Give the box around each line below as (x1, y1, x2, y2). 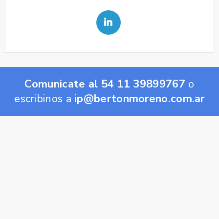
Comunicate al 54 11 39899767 (24, 76, 185, 91)
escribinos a (14, 91, 75, 106)
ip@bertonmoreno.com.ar (74, 91, 205, 106)
